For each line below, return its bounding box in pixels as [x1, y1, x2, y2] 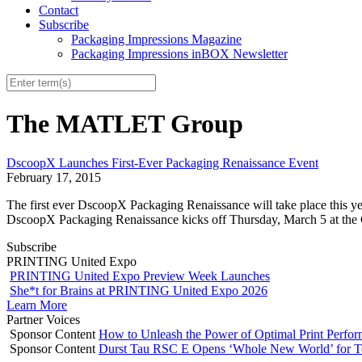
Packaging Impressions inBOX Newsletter [71, 47, 288, 61]
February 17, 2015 [6, 170, 101, 185]
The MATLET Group [6, 108, 243, 138]
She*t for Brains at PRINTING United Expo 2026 [10, 284, 267, 298]
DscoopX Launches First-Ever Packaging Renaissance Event [6, 156, 318, 170]
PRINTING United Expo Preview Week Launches [10, 269, 270, 284]
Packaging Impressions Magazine [71, 32, 242, 47]
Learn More [6, 298, 67, 313]
